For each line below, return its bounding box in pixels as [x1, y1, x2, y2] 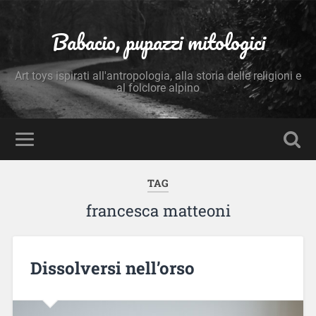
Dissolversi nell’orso [30, 256, 195, 279]
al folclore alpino [116, 81, 200, 95]
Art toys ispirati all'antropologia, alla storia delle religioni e [15, 69, 301, 83]
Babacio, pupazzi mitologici [51, 25, 265, 59]
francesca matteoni [85, 200, 231, 221]
